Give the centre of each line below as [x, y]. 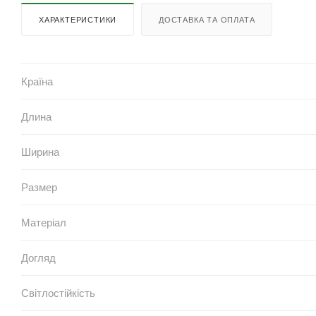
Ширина [40, 152]
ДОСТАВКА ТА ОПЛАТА [207, 19]
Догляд [38, 257]
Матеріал [44, 222]
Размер [39, 187]
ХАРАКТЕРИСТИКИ [78, 19]
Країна [37, 81]
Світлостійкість [58, 293]
